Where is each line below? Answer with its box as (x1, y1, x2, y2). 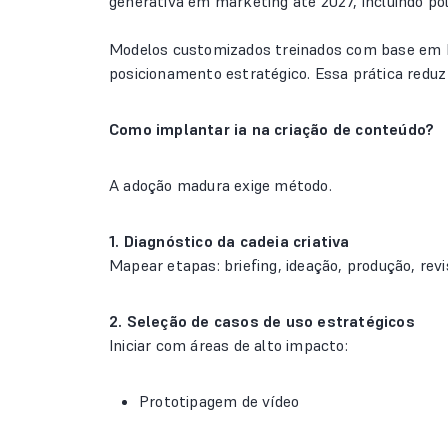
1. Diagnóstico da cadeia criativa (109, 231, 350, 251)
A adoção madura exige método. (109, 175, 332, 195)
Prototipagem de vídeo (139, 391, 300, 411)
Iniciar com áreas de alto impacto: (109, 335, 348, 355)
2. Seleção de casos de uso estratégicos (109, 311, 415, 331)
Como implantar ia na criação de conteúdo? (109, 119, 435, 139)
